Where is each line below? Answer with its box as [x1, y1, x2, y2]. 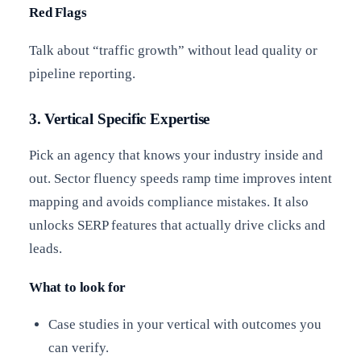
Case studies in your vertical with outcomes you [48, 317, 322, 333]
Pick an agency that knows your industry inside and [29, 147, 323, 163]
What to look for [29, 279, 127, 295]
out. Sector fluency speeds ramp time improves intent [29, 170, 332, 186]
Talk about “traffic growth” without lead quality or [29, 42, 317, 58]
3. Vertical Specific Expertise [29, 110, 210, 127]
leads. [29, 240, 62, 256]
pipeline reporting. [29, 65, 135, 81]
